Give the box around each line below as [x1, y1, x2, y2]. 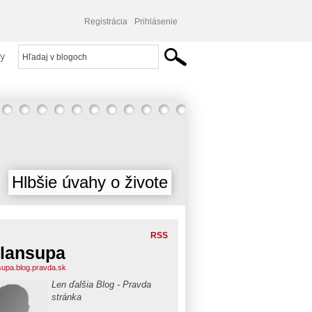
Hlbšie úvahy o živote [12, 173, 168, 192]
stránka [52, 292, 81, 302]
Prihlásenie [134, 17, 178, 26]
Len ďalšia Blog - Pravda [52, 279, 151, 290]
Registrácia [84, 17, 127, 26]
